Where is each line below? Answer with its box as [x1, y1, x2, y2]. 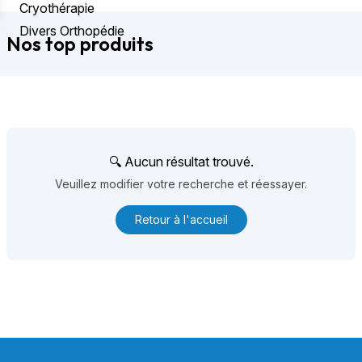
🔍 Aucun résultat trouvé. [108, 154, 254, 170]
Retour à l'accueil [134, 213, 228, 226]
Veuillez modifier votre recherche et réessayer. [55, 177, 307, 191]
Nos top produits [6, 32, 154, 56]
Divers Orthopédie [19, 23, 124, 39]
